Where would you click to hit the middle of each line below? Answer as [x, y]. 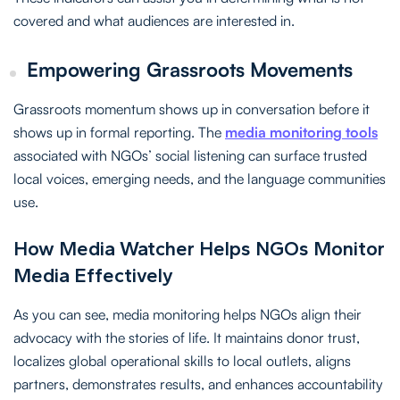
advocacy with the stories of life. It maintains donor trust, [187, 337]
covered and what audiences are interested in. [154, 20]
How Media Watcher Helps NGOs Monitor [199, 248]
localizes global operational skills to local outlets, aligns [182, 360]
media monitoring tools [301, 132]
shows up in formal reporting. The [119, 132]
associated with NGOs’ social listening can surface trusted [190, 155]
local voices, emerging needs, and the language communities [200, 178]
